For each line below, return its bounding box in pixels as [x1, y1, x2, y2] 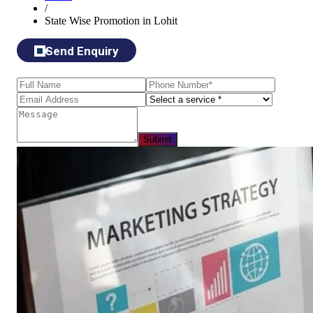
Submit [143, 134, 172, 145]
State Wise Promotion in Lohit [45, 15, 177, 27]
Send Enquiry [45, 44, 119, 59]
